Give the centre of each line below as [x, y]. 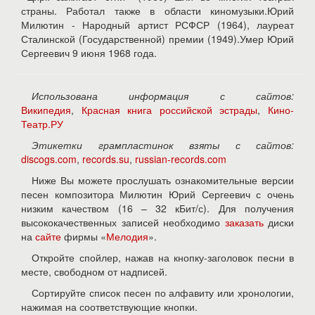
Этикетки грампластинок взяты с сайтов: [163, 145]
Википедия [46, 110]
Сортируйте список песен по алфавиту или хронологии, [163, 292]
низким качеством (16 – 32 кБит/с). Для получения [157, 208]
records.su [106, 159]
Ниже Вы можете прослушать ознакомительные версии [163, 180]
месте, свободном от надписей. [94, 271]
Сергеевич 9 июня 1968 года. [89, 53]
